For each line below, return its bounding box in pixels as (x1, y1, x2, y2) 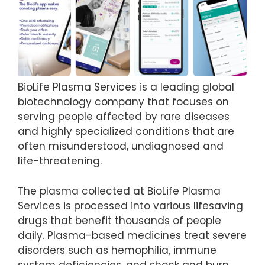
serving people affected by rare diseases (18, 109, 230, 124)
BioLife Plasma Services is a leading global (18, 80, 234, 95)
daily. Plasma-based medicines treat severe (18, 228, 247, 243)
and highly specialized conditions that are (18, 124, 234, 139)
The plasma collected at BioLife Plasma (18, 183, 221, 198)
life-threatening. (18, 154, 108, 169)
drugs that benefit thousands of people (18, 213, 221, 228)
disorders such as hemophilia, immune (18, 243, 216, 257)
